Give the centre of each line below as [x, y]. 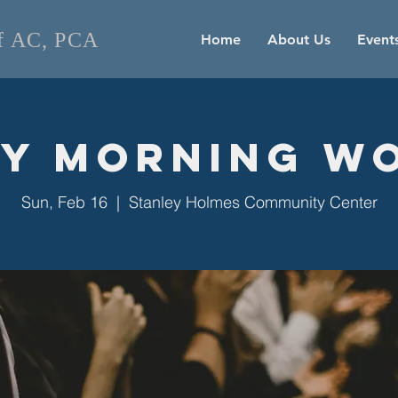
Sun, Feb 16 [64, 202]
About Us [299, 40]
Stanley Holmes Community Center [253, 202]
